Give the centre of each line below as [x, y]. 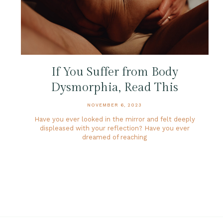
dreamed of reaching [115, 137]
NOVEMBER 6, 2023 [115, 105]
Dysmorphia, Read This [115, 88]
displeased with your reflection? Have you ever [114, 128]
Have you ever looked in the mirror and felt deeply [114, 119]
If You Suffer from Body [114, 72]
